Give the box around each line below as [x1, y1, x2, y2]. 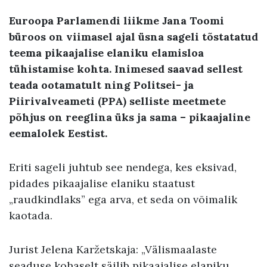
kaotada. [9, 208, 55, 222]
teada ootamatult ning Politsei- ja [9, 77, 194, 92]
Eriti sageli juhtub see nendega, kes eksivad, [9, 160, 237, 174]
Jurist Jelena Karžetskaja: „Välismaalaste [9, 242, 217, 256]
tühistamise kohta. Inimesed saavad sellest [9, 61, 243, 76]
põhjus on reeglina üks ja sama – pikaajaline [9, 110, 250, 124]
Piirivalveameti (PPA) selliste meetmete [9, 94, 226, 108]
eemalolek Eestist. [9, 126, 113, 140]
